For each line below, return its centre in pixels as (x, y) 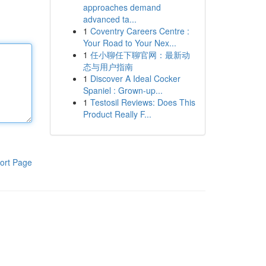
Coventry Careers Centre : (140, 31)
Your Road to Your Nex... (129, 43)
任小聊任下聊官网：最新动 (140, 55)
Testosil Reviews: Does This (142, 102)
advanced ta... (110, 19)
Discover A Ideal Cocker (135, 78)
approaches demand (122, 7)
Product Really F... (117, 114)
